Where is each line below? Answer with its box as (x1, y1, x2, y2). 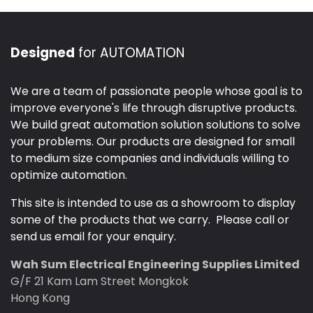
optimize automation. (10, 167, 127, 184)
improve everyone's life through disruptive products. (10, 100, 297, 117)
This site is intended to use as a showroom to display (10, 195, 296, 212)
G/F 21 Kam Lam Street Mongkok (10, 273, 189, 290)
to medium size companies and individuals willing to (10, 150, 289, 167)
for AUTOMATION (75, 43, 184, 63)
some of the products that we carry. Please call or (10, 212, 289, 228)
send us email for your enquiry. (10, 228, 176, 245)
